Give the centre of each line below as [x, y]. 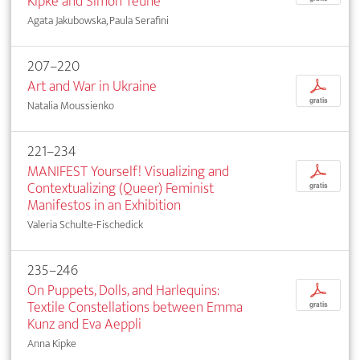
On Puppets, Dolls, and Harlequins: [123, 290]
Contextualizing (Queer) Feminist [121, 188]
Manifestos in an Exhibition [104, 205]
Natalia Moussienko [71, 105]
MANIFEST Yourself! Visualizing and [128, 171]
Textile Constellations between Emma [135, 307]
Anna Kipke [52, 343]
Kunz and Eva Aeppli [84, 324]
